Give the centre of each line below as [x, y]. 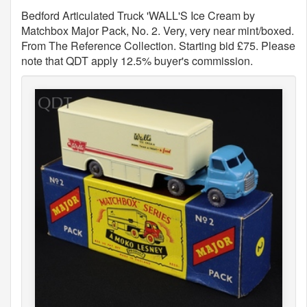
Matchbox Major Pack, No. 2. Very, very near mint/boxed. [158, 30]
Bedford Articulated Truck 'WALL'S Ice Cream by [138, 15]
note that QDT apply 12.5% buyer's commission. [137, 61]
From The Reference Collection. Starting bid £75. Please [158, 46]
